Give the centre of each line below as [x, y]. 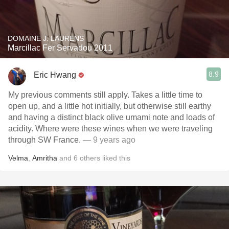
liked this [115, 158]
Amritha [45, 158]
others [90, 158]
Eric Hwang [55, 75]
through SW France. [45, 140]
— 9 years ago [109, 140]
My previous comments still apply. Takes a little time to [105, 95]
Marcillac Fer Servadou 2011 [60, 48]
